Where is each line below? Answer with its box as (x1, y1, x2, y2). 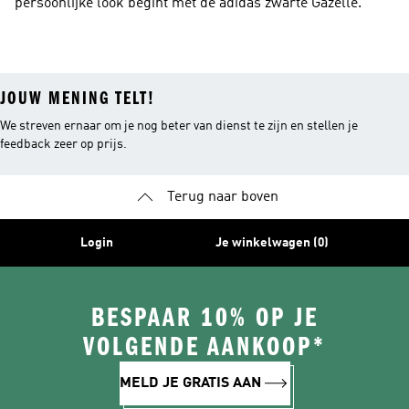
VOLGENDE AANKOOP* (82, 331, 327, 362)
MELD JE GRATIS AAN (119, 376, 261, 391)
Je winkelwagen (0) (215, 236, 329, 249)
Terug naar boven (167, 190, 278, 204)
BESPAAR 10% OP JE (90, 302, 319, 333)
